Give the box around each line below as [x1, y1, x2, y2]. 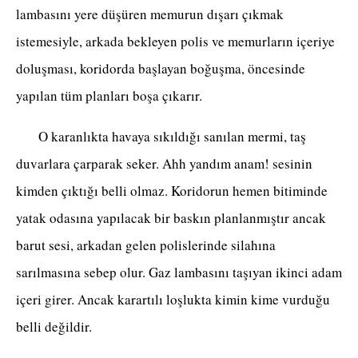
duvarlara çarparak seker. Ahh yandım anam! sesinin [16, 154, 312, 173]
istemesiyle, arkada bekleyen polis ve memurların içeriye [16, 32, 335, 51]
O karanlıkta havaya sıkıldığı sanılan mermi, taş [16, 127, 306, 146]
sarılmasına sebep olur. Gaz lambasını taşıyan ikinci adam [16, 263, 342, 282]
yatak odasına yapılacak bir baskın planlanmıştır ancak [16, 209, 326, 228]
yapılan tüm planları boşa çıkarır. [16, 86, 202, 105]
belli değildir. [16, 317, 92, 336]
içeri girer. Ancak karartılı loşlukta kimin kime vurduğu [16, 290, 330, 309]
